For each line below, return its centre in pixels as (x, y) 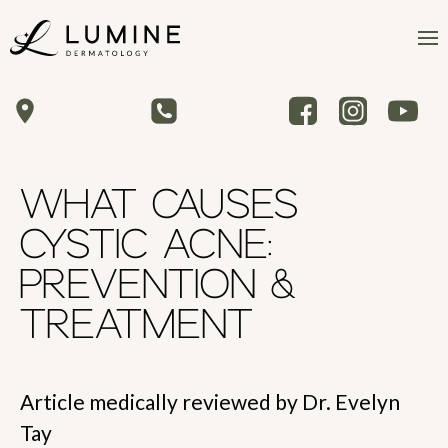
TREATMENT (136, 326)
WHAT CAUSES (159, 206)
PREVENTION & (158, 286)
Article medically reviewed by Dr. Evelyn (210, 401)
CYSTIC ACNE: (146, 246)
